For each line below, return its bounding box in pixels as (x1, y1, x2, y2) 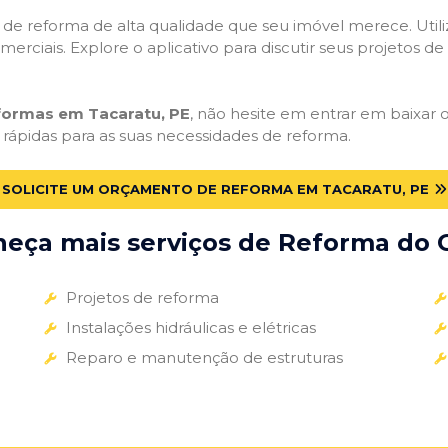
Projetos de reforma (65, 287, 219, 307)
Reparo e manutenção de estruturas (65, 347, 343, 367)
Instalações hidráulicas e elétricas (65, 317, 316, 337)
